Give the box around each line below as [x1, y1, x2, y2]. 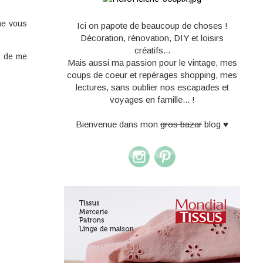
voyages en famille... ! [109, 95, 195, 105]
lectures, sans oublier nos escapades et [75, 82, 229, 93]
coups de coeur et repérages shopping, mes [67, 70, 237, 80]
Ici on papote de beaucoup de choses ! [76, 21, 228, 31]
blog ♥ [202, 119, 228, 130]
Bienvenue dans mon [76, 119, 160, 130]
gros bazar [160, 119, 202, 130]
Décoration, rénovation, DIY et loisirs [80, 33, 224, 43]
